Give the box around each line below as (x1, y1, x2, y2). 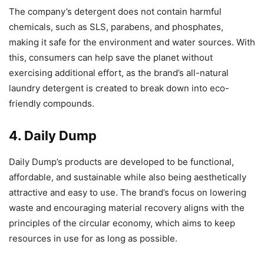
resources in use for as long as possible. (9, 232, 177, 244)
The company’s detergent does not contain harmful (9, 5, 222, 17)
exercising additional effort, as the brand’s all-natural (9, 67, 229, 78)
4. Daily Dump (9, 127, 97, 143)
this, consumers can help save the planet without (9, 51, 213, 63)
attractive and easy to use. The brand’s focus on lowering (9, 186, 246, 198)
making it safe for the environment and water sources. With (9, 36, 255, 48)
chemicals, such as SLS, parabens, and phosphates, (9, 21, 223, 32)
